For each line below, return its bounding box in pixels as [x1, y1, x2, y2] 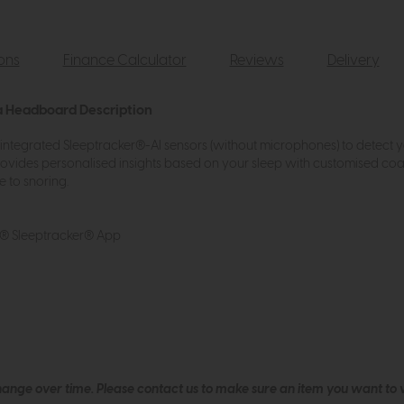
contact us [136, 383, 198, 397]
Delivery [326, 53, 380, 69]
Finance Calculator [62, 53, 187, 69]
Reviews [229, 53, 284, 69]
